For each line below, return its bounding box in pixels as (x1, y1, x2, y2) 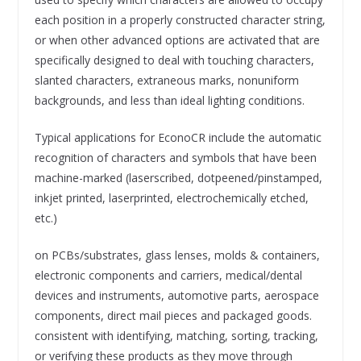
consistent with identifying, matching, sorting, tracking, (34, 327, 318, 343)
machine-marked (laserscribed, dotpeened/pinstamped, (34, 169, 322, 185)
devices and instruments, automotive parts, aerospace (34, 287, 319, 303)
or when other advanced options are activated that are (34, 31, 320, 48)
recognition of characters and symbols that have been (34, 149, 317, 165)
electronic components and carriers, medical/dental (34, 267, 302, 283)
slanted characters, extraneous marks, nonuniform (34, 72, 299, 88)
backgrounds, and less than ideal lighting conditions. (34, 92, 305, 108)
